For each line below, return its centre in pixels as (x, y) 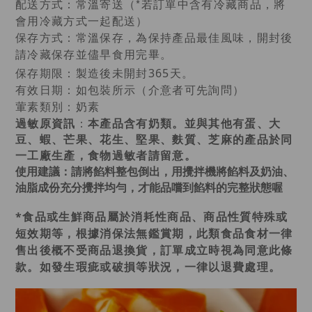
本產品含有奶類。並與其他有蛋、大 (185, 124)
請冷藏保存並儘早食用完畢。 (94, 54)
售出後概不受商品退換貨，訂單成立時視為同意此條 (154, 250)
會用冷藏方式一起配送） (82, 21)
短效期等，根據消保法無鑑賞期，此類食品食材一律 (154, 234)
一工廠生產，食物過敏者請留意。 (106, 156)
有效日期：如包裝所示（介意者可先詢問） (130, 90)
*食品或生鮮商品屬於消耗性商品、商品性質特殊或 (152, 217)
